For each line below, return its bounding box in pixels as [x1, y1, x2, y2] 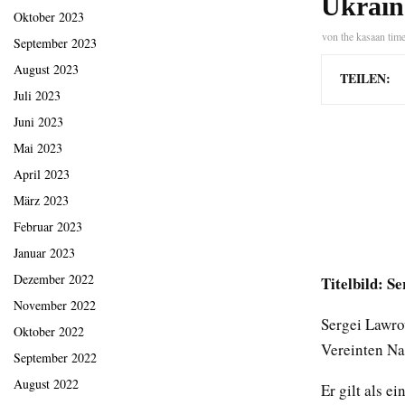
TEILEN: [340, 68, 391, 88]
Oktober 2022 [14, 323, 84, 341]
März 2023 [14, 192, 69, 210]
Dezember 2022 [14, 270, 94, 288]
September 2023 [14, 34, 97, 52]
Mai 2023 [14, 139, 62, 157]
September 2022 [14, 349, 97, 367]
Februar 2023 [14, 218, 82, 236]
